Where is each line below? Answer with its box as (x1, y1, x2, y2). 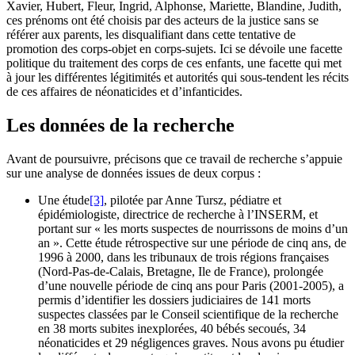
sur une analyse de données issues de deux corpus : (6, 166, 261, 181)
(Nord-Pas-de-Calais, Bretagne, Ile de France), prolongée (38, 265, 323, 279)
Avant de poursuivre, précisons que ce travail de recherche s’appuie (6, 152, 342, 166)
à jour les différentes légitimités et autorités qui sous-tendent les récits (6, 71, 349, 85)
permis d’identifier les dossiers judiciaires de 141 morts (38, 293, 311, 307)
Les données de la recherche (6, 115, 235, 136)
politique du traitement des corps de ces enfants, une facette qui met (6, 56, 342, 71)
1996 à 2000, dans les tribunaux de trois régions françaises (38, 250, 329, 265)
